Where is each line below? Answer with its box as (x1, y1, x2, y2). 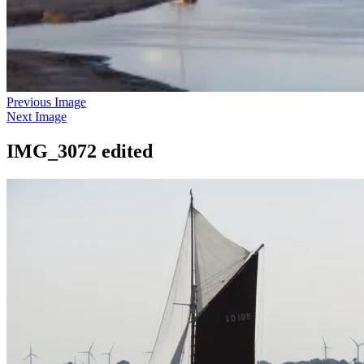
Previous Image (6, 95, 86, 109)
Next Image (6, 110, 67, 123)
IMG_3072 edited (6, 140, 153, 162)
